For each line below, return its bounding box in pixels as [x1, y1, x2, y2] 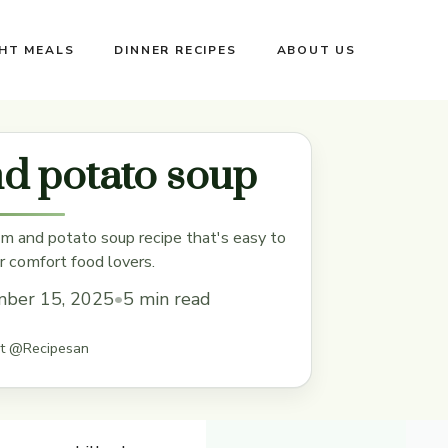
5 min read [122, 287, 211, 311]
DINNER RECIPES [114, 42, 237, 58]
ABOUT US [276, 42, 356, 58]
